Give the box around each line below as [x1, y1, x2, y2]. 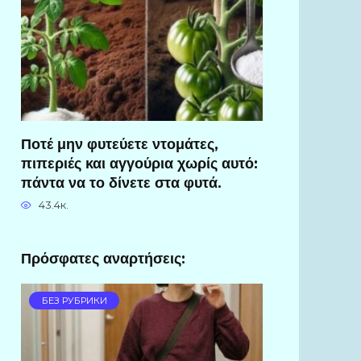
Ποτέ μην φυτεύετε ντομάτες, [21, 135, 218, 152]
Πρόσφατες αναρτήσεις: [21, 250, 185, 268]
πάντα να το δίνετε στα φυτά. [21, 173, 222, 191]
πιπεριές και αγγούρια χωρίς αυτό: [21, 154, 258, 172]
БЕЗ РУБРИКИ [41, 295, 107, 307]
